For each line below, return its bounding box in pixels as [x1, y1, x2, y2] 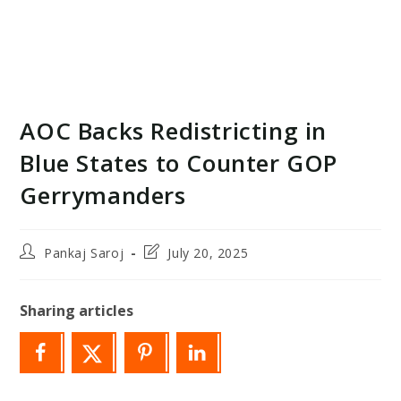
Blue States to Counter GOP [20, 147, 338, 180]
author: [19, 260, 64, 277]
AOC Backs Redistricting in [20, 115, 328, 148]
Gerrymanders [20, 179, 186, 212]
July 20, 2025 [167, 244, 249, 262]
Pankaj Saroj [44, 244, 124, 262]
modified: [142, 277, 202, 294]
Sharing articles [20, 301, 134, 321]
